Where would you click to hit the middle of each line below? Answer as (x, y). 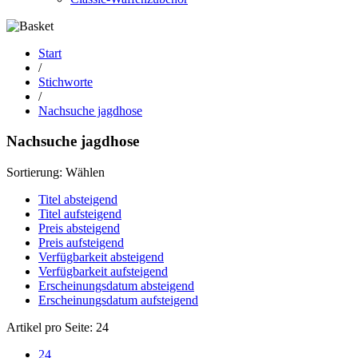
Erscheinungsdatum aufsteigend (118, 300)
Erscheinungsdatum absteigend (116, 285)
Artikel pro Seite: (50, 327)
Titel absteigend (78, 199)
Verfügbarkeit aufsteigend (103, 271)
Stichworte (66, 82)
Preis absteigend (79, 228)
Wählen (85, 172)
